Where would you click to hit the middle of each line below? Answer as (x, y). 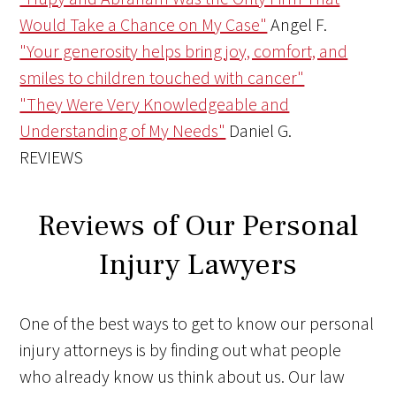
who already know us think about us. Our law (183, 377)
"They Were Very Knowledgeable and (155, 104)
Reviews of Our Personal (198, 226)
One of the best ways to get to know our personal (197, 324)
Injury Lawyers (198, 265)
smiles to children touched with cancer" (162, 78)
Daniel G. (261, 131)
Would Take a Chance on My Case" (144, 25)
